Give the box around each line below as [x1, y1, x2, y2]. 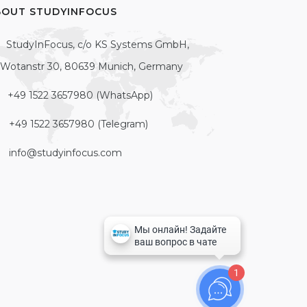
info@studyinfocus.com [8, 147, 122, 159]
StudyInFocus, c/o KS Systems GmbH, [3, 38, 189, 51]
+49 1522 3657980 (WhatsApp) [7, 89, 153, 101]
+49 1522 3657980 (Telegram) [8, 118, 148, 130]
